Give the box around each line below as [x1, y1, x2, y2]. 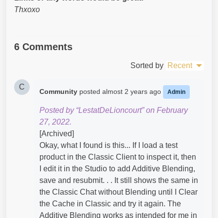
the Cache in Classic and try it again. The [39, 200, 181, 208]
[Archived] [39, 129, 74, 138]
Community [39, 88, 77, 95]
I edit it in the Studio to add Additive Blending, [39, 164, 195, 173]
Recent [167, 61, 192, 70]
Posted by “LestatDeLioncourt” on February [39, 106, 188, 114]
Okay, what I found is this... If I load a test [39, 141, 178, 149]
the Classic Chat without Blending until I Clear [39, 188, 198, 196]
